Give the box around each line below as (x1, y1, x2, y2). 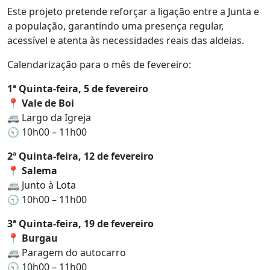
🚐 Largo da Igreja (7, 110, 91, 124)
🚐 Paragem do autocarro (7, 245, 126, 259)
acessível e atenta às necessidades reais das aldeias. (7, 33, 244, 47)
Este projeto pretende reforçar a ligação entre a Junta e (7, 4, 259, 18)
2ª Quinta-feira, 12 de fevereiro (7, 149, 154, 163)
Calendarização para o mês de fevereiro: (7, 57, 191, 71)
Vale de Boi (19, 96, 74, 110)
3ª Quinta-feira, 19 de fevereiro (7, 216, 154, 230)
